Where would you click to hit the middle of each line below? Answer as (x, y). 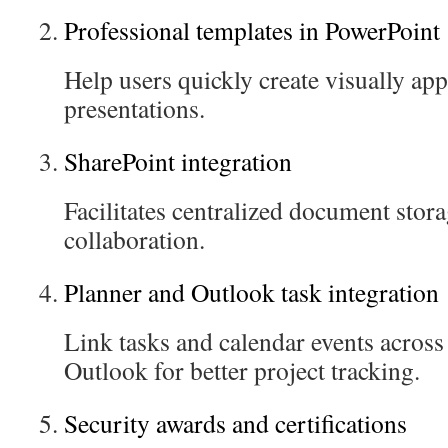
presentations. (134, 108)
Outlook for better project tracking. (242, 370)
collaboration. (134, 239)
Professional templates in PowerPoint (252, 30)
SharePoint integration (178, 161)
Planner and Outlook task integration (251, 292)
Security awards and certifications (235, 423)
